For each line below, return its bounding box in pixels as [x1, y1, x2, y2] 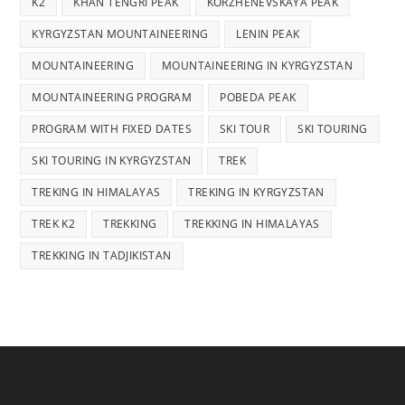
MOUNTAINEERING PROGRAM [32, 89, 193, 105]
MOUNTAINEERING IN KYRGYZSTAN [162, 57, 353, 73]
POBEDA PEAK [220, 89, 297, 105]
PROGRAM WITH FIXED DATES [32, 120, 193, 137]
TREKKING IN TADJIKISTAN [32, 247, 172, 263]
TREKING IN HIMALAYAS [32, 184, 161, 200]
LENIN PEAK [236, 25, 300, 42]
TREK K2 [32, 215, 76, 231]
